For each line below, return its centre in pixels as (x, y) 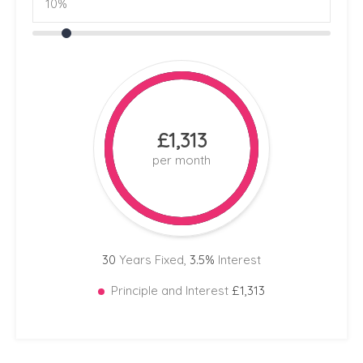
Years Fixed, (153, 260)
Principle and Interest (171, 291)
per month (181, 160)
